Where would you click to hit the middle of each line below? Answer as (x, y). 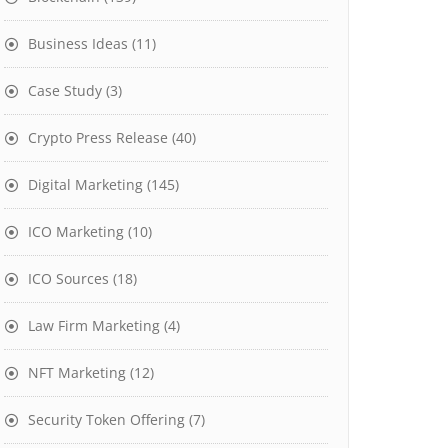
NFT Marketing (77, 372)
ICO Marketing (76, 231)
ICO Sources (68, 278)
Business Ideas (78, 43)
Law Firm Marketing (94, 325)
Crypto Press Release (98, 137)
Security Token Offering (106, 419)
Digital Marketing (85, 184)
